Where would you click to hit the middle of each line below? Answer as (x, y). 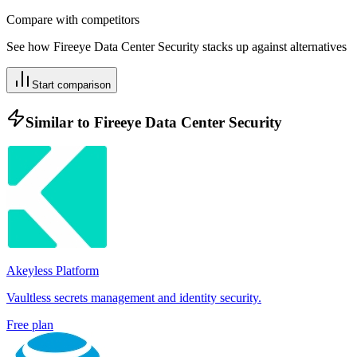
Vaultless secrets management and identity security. (134, 298)
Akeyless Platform (53, 271)
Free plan (30, 325)
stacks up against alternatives (273, 47)
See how (30, 47)
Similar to (60, 122)
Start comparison (71, 85)
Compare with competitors (73, 20)
